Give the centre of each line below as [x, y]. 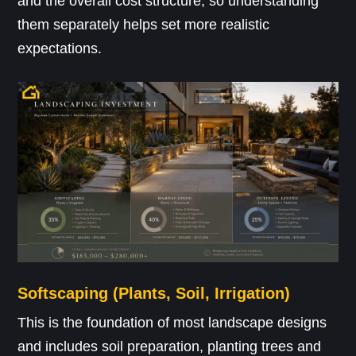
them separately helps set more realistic [144, 24]
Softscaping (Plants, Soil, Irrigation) [154, 293]
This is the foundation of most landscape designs [172, 322]
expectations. [60, 48]
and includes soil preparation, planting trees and [170, 346]
